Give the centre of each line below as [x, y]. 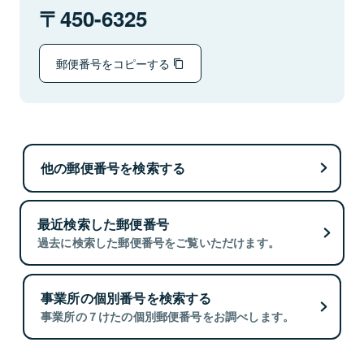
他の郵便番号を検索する [113, 167]
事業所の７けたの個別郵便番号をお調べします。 [168, 316]
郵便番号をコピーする [115, 63]
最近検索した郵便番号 [103, 224]
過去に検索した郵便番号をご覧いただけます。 [159, 243]
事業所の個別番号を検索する [126, 297]
